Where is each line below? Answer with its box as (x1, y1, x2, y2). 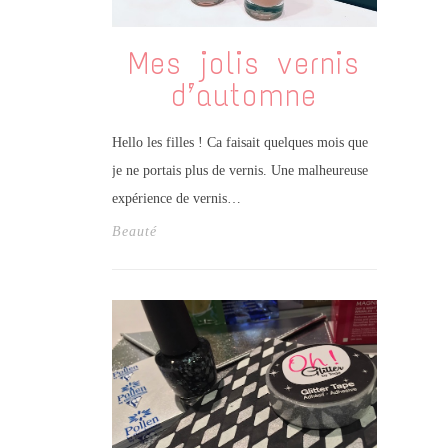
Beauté (111, 223, 157, 239)
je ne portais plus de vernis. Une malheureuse (111, 162, 368, 178)
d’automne (171, 75, 317, 115)
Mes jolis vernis (128, 43, 360, 83)
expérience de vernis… (111, 190, 241, 206)
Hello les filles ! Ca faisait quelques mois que (111, 134, 368, 150)
